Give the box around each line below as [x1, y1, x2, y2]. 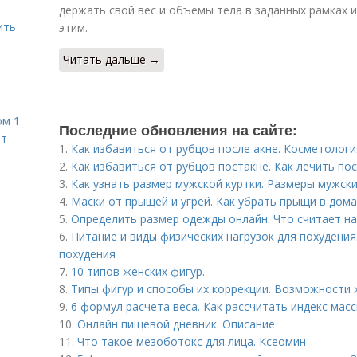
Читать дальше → [63, 52, 160, 67]
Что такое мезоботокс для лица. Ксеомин [77, 334, 306, 349]
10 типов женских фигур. [71, 264, 205, 279]
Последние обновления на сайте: [59, 120, 297, 140]
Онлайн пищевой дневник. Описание [77, 316, 275, 331]
